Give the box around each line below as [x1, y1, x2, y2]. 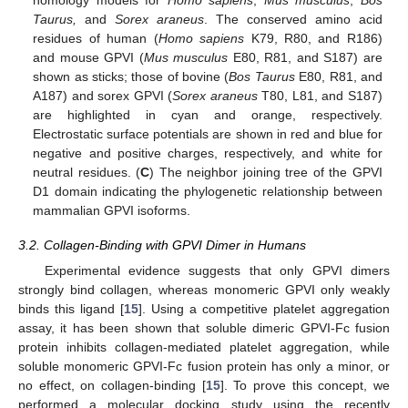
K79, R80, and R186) [244, 30, 382, 46]
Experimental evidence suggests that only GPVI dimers [44, 262, 390, 278]
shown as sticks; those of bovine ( [33, 68, 229, 84]
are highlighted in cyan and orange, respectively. [33, 107, 382, 122]
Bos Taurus [229, 68, 295, 84]
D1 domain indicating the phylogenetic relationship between [33, 183, 382, 199]
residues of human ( [33, 30, 158, 46]
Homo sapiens [158, 30, 245, 46]
